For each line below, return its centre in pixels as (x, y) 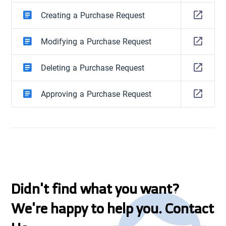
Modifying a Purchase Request (96, 41)
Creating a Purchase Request (93, 15)
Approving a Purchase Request (96, 94)
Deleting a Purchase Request (93, 68)
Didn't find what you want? (95, 188)
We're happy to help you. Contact (113, 208)
